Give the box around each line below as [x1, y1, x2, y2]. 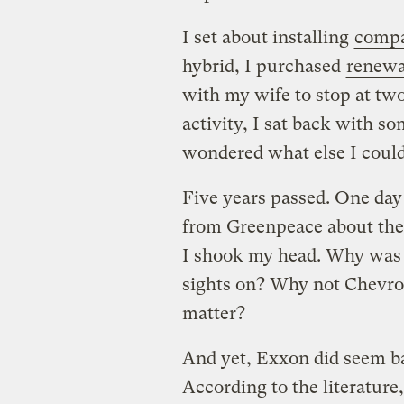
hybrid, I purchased [181, 55, 345, 77]
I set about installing [181, 26, 353, 48]
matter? [181, 302, 245, 324]
